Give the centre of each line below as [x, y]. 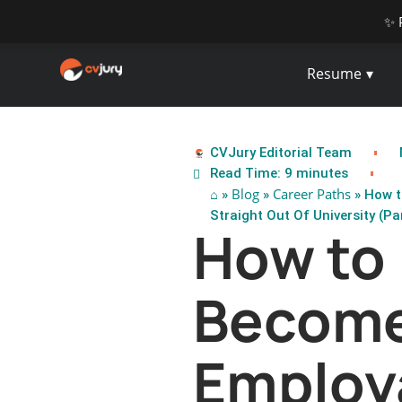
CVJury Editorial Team [280, 153]
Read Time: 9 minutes [279, 173]
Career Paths [311, 194]
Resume [335, 74]
